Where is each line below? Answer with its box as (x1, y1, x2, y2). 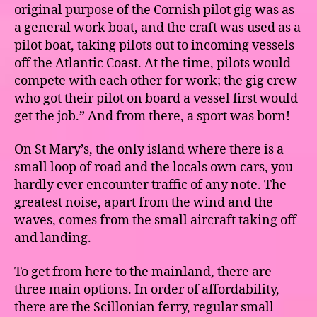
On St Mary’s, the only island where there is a (14, 142, 284, 158)
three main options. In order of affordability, (14, 281, 279, 298)
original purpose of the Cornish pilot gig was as (14, 1, 294, 18)
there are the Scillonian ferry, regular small (14, 299, 274, 316)
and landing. (14, 230, 91, 247)
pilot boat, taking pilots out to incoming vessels (14, 37, 294, 54)
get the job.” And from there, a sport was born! (14, 108, 290, 125)
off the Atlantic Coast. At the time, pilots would (14, 54, 291, 71)
